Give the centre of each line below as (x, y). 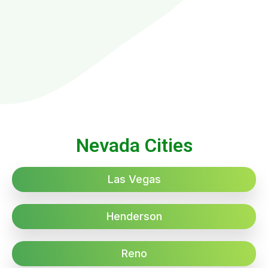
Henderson (134, 216)
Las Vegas (134, 179)
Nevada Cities (134, 145)
